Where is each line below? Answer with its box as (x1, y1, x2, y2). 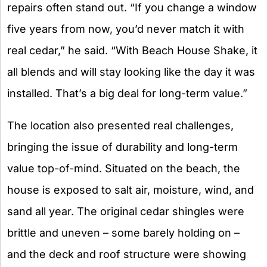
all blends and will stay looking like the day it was (7, 65, 255, 78)
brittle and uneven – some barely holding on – (7, 226, 240, 239)
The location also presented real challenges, (7, 119, 234, 132)
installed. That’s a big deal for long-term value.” (7, 86, 247, 100)
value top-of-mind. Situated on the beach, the (7, 162, 240, 175)
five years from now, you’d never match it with (7, 22, 244, 35)
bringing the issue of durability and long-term (7, 140, 238, 153)
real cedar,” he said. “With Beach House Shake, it (7, 44, 257, 57)
